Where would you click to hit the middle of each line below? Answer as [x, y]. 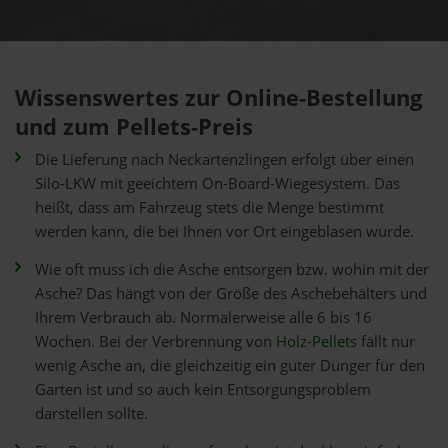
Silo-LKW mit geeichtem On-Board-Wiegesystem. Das [217, 183]
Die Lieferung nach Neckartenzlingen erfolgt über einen [224, 159]
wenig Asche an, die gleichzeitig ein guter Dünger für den [230, 365]
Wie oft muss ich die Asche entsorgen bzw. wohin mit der [232, 269]
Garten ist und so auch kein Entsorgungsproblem [203, 389]
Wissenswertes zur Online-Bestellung [218, 97]
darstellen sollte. [91, 413]
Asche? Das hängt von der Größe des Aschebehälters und [231, 293]
